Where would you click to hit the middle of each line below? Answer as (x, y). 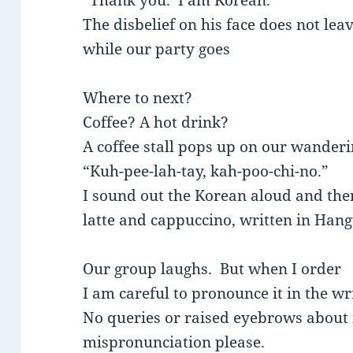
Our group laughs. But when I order (212, 269)
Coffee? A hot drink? (156, 123)
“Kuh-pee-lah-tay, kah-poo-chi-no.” (206, 171)
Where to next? (138, 98)
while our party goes (157, 49)
